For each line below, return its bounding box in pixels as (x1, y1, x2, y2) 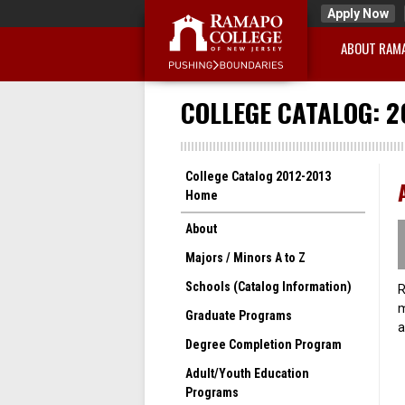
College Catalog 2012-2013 (184, 168, 331, 184)
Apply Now (326, 6, 389, 21)
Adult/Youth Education (184, 365, 309, 381)
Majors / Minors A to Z (184, 250, 306, 265)
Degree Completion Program (184, 336, 342, 352)
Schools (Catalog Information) (184, 278, 352, 294)
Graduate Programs (184, 307, 292, 323)
